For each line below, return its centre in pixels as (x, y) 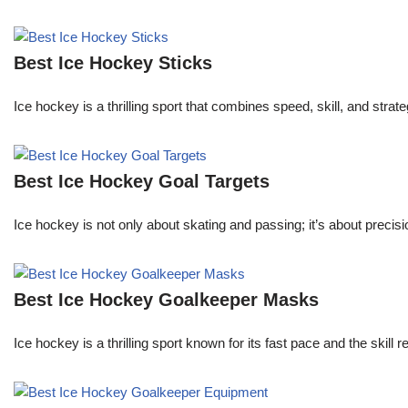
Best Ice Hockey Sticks (113, 63)
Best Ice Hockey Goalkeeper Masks (166, 300)
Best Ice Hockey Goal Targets (142, 182)
